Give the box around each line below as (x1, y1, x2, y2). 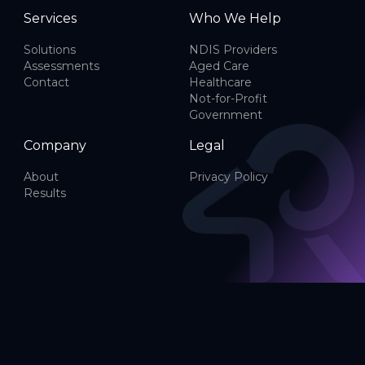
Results (24, 185, 66, 200)
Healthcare (189, 74, 252, 90)
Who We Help (189, 10, 281, 26)
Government (189, 107, 262, 122)
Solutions (24, 42, 76, 57)
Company (24, 137, 86, 153)
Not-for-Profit (189, 90, 267, 106)
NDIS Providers (189, 42, 277, 57)
